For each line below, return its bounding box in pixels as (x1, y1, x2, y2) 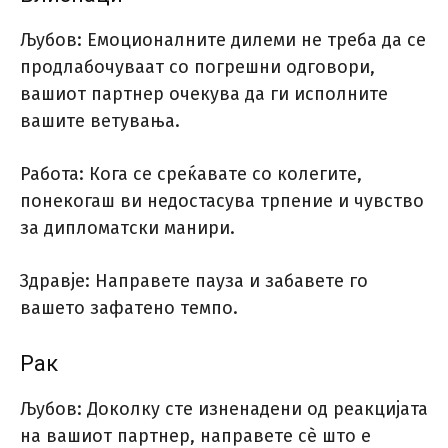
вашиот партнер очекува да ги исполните (20, 83, 388, 106)
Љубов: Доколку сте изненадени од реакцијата (20, 398, 428, 421)
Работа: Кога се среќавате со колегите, (20, 163, 362, 186)
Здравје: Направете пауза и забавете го (20, 270, 368, 293)
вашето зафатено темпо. (20, 297, 238, 320)
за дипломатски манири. (20, 217, 235, 240)
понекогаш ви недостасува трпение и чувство (20, 190, 424, 213)
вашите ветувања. (20, 110, 180, 133)
